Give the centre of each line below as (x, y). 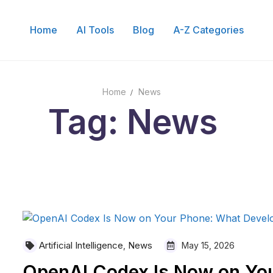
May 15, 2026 (207, 245)
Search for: (245, 83)
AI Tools (95, 30)
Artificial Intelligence (81, 245)
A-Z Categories (208, 30)
